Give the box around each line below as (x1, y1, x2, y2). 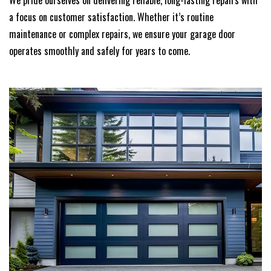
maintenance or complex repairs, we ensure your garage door (9, 27, 235, 42)
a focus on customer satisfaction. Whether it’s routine (9, 10, 214, 25)
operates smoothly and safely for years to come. (9, 44, 190, 59)
